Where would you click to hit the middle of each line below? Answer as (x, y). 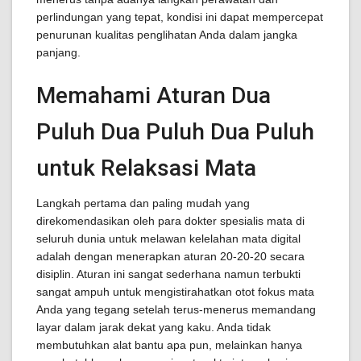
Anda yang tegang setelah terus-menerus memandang (176, 309)
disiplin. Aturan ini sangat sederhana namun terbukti (168, 274)
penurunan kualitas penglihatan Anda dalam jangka (167, 35)
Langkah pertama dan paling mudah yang (143, 203)
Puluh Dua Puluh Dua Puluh (175, 132)
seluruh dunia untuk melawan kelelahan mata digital (168, 239)
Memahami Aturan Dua (154, 95)
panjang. (58, 52)
